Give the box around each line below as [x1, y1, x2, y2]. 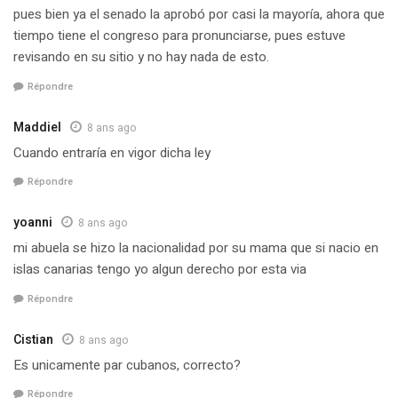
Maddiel [13, 117, 61, 137]
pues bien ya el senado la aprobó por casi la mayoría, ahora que [13, 4, 385, 25]
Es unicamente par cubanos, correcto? [13, 354, 241, 375]
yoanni [13, 213, 52, 233]
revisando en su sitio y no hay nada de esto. [13, 47, 269, 68]
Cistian [13, 330, 53, 349]
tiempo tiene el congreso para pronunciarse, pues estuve [13, 26, 346, 46]
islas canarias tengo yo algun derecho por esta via [13, 259, 306, 280]
